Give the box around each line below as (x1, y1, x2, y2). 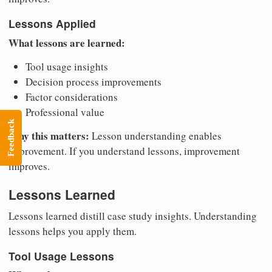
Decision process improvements (25, 74, 161, 89)
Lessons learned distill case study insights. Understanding (8, 209, 257, 223)
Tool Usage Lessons (8, 248, 114, 263)
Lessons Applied (8, 15, 96, 31)
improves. (8, 158, 50, 173)
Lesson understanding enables (89, 128, 222, 143)
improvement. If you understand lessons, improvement (8, 143, 240, 158)
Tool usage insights (25, 59, 108, 73)
